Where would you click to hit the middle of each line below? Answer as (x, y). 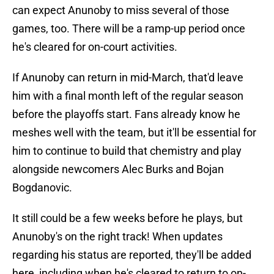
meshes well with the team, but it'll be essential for (134, 133)
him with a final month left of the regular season (128, 96)
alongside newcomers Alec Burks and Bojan (118, 169)
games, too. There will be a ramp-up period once (129, 29)
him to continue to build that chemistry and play (127, 151)
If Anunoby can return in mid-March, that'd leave (128, 78)
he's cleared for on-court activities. (95, 47)
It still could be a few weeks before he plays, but (128, 218)
